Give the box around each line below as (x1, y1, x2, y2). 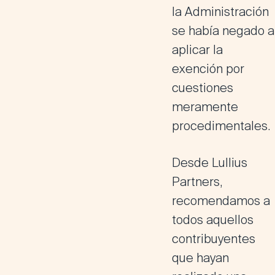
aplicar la (172, 42, 223, 58)
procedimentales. (172, 118, 270, 134)
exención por (172, 61, 244, 77)
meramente (172, 99, 238, 115)
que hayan (172, 250, 229, 266)
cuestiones (172, 80, 233, 96)
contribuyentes (172, 231, 255, 247)
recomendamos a (172, 193, 270, 209)
